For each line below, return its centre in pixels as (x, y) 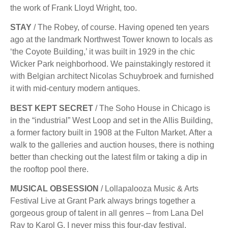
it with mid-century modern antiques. (75, 89)
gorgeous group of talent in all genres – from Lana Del (107, 213)
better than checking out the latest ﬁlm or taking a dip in (109, 157)
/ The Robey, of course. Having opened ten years (120, 27)
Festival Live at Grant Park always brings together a (103, 201)
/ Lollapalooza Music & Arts (149, 189)
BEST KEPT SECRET (52, 108)
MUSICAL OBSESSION (54, 189)
